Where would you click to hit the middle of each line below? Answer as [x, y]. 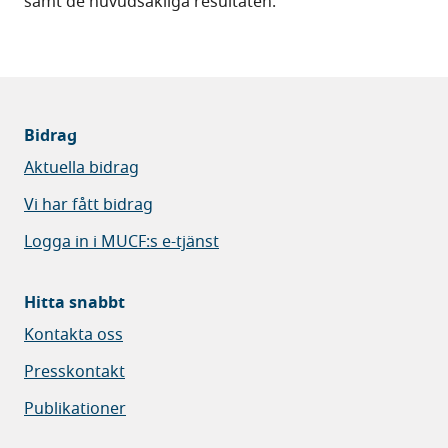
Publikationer [75, 408]
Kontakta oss [73, 334]
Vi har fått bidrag [88, 204]
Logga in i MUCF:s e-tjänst [121, 241]
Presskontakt [74, 371]
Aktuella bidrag [81, 167]
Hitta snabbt [74, 302]
